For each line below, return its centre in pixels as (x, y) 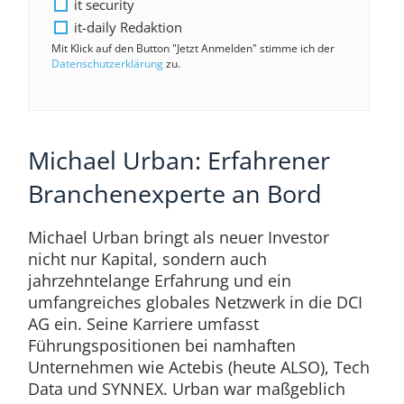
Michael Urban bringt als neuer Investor (178, 238)
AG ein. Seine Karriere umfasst (143, 324)
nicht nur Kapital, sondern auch (147, 259)
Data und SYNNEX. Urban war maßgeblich (186, 389)
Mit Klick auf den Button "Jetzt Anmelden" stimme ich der (193, 49)
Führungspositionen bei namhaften (161, 346)
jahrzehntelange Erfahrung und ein (159, 281)
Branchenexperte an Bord (174, 194)
